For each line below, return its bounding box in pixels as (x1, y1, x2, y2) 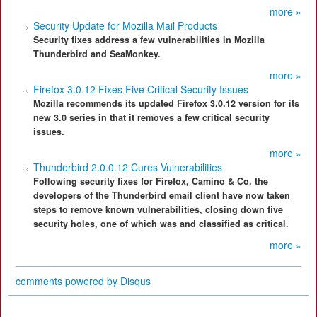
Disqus (120, 274, 151, 288)
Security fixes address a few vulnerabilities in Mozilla (33, 33, 265, 46)
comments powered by (16, 274, 120, 288)
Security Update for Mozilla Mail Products (33, 18, 217, 33)
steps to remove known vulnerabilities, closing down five (33, 203, 283, 216)
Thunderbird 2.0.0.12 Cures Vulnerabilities (33, 160, 222, 174)
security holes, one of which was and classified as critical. (33, 217, 289, 230)
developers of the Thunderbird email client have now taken (33, 189, 290, 202)
